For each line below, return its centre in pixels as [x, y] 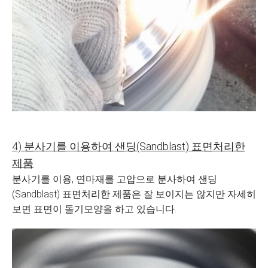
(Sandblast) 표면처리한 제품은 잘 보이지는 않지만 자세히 [134, 194]
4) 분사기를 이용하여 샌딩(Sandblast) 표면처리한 [129, 146]
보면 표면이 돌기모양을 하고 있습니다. [94, 209]
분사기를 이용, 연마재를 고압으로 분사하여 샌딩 [115, 179]
